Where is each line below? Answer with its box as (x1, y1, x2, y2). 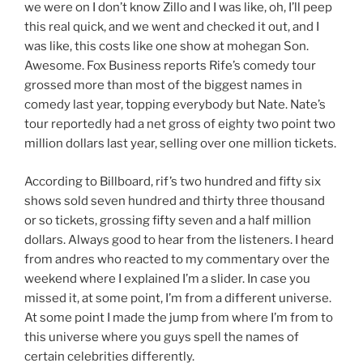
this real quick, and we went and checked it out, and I (24, 19, 319, 35)
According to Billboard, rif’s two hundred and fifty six (24, 173, 321, 189)
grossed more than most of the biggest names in (24, 78, 302, 93)
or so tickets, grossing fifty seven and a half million (24, 212, 311, 228)
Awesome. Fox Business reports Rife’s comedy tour (24, 58, 316, 74)
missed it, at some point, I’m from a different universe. (24, 290, 331, 305)
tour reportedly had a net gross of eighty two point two (24, 117, 335, 132)
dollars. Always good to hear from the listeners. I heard (24, 232, 334, 247)
